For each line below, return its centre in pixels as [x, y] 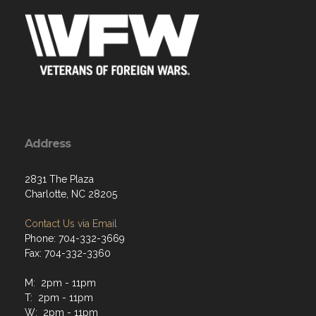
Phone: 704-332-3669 [75, 239]
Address [48, 144]
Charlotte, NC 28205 [71, 194]
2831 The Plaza [59, 180]
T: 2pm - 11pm [59, 298]
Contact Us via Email [71, 224]
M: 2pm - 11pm [60, 283]
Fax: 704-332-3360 [68, 254]
